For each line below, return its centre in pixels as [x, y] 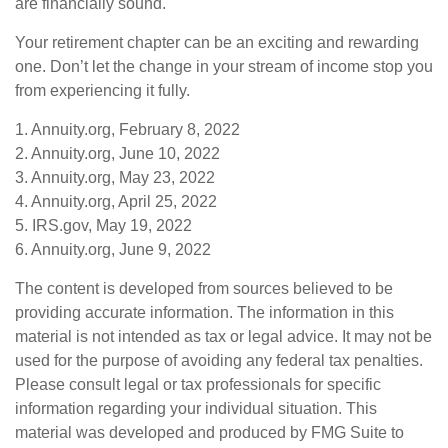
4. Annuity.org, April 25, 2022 [116, 202]
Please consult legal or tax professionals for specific [198, 385]
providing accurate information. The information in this [204, 313]
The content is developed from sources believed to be [204, 289]
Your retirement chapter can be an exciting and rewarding [217, 43]
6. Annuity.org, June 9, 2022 [113, 250]
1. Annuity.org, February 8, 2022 [127, 130]
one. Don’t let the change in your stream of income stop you [224, 67]
